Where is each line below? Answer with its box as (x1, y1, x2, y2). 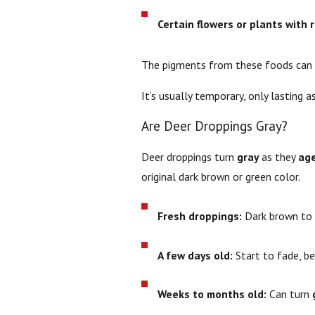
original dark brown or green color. (141, 169, 300, 184)
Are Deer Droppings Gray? (141, 117, 288, 135)
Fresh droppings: (157, 209, 243, 224)
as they (258, 149, 298, 164)
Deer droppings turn (141, 149, 237, 164)
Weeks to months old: (157, 286, 267, 301)
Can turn (266, 286, 313, 301)
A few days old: (157, 247, 233, 262)
